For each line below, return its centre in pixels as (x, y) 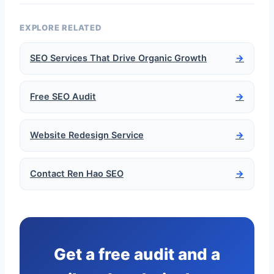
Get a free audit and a (137, 254)
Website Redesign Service (87, 135)
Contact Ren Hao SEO (77, 174)
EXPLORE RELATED (61, 28)
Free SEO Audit (63, 97)
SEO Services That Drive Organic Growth (118, 58)
